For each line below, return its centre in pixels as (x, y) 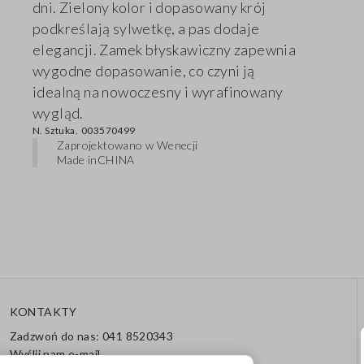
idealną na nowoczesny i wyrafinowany (158, 92)
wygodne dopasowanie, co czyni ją (144, 71)
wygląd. (58, 113)
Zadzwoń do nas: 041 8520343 (91, 336)
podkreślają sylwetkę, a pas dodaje (146, 29)
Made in (77, 160)
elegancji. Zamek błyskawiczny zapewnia (165, 50)
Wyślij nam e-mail (55, 354)
